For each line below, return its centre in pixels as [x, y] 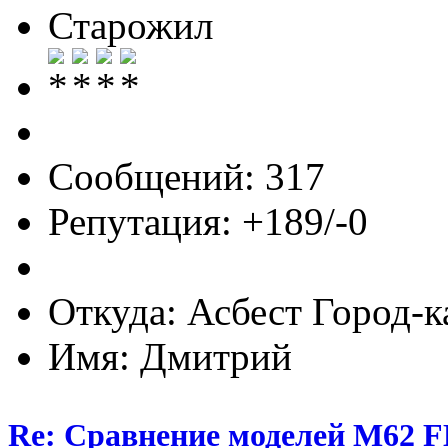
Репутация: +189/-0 [208, 221]
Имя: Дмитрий [170, 356]
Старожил [130, 25]
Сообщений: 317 [186, 176]
